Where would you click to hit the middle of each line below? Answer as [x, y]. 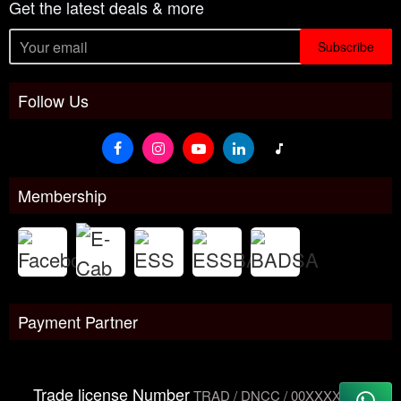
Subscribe [346, 47]
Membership [62, 195]
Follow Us [53, 100]
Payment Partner [78, 321]
